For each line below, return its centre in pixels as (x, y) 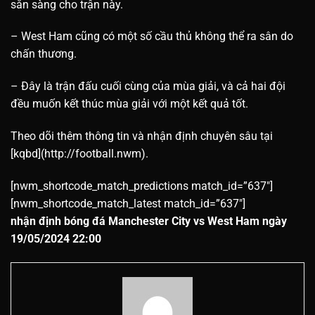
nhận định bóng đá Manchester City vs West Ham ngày (149, 221)
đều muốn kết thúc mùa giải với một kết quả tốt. (129, 104)
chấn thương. (44, 54)
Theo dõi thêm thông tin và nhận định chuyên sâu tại (142, 136)
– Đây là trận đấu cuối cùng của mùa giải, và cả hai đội (148, 86)
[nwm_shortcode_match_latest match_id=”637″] (128, 203)
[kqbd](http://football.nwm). (79, 153)
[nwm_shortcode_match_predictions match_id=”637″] (142, 186)
